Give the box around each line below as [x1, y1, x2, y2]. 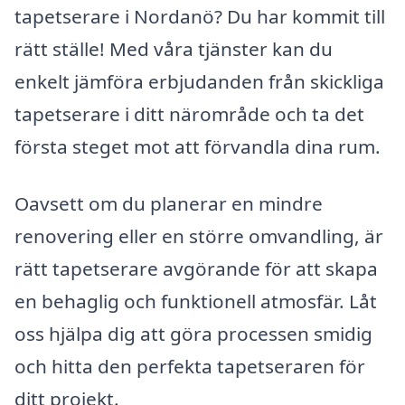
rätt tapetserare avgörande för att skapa [14, 256, 378, 282]
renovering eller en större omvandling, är [14, 223, 383, 250]
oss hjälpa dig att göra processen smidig [14, 321, 372, 347]
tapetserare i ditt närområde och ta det [14, 100, 364, 127]
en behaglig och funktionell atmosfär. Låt [14, 288, 377, 315]
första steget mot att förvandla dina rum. [14, 133, 381, 159]
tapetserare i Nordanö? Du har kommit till [14, 3, 385, 29]
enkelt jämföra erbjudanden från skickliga [14, 68, 384, 94]
